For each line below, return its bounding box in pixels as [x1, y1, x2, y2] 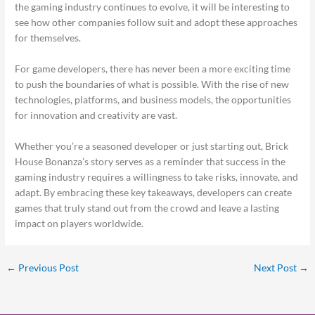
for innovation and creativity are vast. [15, 109, 178, 122]
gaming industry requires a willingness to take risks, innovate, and [15, 170, 299, 183]
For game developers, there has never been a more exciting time [15, 63, 291, 75]
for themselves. [15, 32, 82, 44]
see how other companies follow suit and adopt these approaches [15, 16, 298, 29]
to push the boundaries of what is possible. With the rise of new [15, 78, 290, 91]
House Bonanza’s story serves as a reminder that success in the [15, 155, 286, 167]
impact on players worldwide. [15, 217, 144, 229]
